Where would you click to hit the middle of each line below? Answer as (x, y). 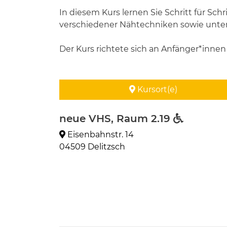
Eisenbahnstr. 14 (100, 135)
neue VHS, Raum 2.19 (116, 119)
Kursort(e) (156, 89)
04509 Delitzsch (92, 147)
